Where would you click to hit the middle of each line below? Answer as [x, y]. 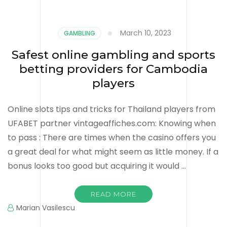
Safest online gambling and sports [113, 54]
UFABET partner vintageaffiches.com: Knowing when [112, 123]
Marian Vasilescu [46, 207]
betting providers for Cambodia [113, 69]
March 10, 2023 [145, 33]
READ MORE [113, 194]
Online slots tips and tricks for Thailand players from [111, 109]
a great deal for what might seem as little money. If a [113, 152]
